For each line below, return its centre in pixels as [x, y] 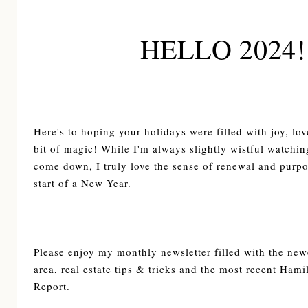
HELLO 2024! [223, 48]
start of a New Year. [85, 183]
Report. [52, 286]
